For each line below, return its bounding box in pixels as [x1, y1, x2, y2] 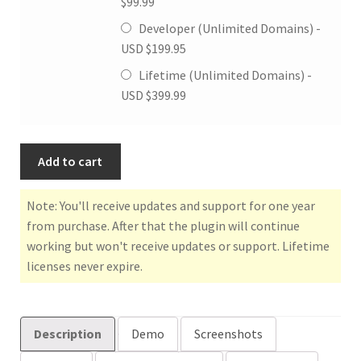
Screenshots [193, 326, 263, 342]
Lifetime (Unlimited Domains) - [135, 67, 312, 84]
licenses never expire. [26, 257, 143, 274]
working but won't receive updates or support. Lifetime [26, 237, 330, 254]
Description [33, 326, 102, 342]
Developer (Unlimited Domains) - [135, 20, 321, 37]
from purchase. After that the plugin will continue [26, 217, 300, 234]
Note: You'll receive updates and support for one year [26, 197, 315, 214]
